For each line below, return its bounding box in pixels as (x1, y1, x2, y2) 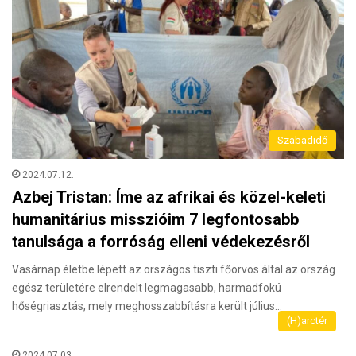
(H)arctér (287, 315, 327, 327)
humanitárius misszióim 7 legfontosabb (12, 210, 299, 230)
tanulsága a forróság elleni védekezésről (12, 232, 310, 252)
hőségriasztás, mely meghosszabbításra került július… (12, 300, 282, 313)
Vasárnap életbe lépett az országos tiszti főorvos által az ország (12, 263, 335, 277)
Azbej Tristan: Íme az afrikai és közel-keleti (12, 188, 326, 207)
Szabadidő (277, 134, 327, 147)
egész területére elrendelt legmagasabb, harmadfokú (12, 281, 281, 295)
